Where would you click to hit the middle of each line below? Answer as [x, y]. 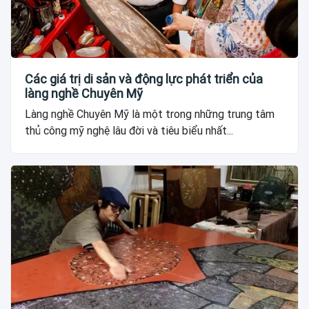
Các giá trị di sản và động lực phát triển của [144, 79]
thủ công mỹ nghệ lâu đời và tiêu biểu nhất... [129, 130]
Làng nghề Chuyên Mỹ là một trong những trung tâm [150, 114]
